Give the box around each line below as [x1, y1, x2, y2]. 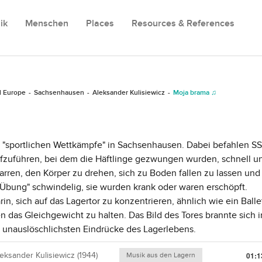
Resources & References [132, 18, 235, 29]
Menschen [25, 18, 68, 29]
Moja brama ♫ [173, 88, 216, 97]
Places [86, 18, 114, 29]
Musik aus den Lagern [126, 251, 196, 259]
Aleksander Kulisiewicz [92, 88, 165, 97]
